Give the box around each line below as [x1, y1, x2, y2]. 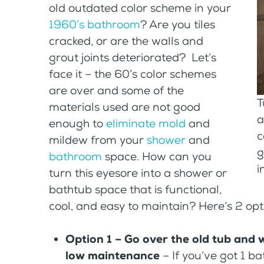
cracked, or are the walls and [48, 33, 203, 48]
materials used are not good [48, 99, 200, 114]
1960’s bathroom [48, 16, 140, 32]
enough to [48, 115, 106, 131]
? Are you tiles [140, 16, 215, 32]
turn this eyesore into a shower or [48, 165, 227, 180]
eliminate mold [105, 115, 186, 131]
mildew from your [48, 132, 147, 147]
